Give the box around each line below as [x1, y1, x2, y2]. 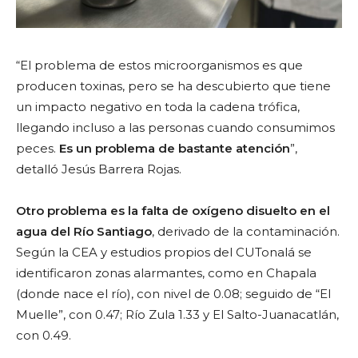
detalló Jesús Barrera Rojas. [16, 161, 181, 177]
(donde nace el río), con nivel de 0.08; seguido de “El [16, 285, 331, 301]
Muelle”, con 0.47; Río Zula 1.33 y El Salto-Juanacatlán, [16, 306, 339, 322]
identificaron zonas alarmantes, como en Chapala [16, 265, 316, 280]
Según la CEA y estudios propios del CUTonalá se [16, 244, 312, 260]
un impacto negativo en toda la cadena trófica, [16, 98, 300, 114]
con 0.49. [16, 327, 71, 343]
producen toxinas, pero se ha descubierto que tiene [16, 78, 331, 93]
